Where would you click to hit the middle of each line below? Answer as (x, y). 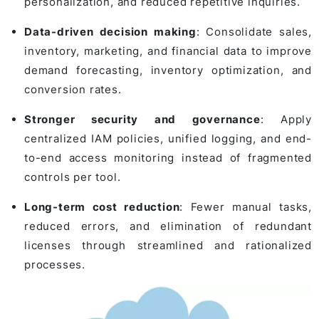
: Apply (286, 120)
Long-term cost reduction (102, 207)
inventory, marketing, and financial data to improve (168, 51)
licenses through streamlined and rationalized (168, 246)
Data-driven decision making (110, 32)
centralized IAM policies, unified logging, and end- (168, 139)
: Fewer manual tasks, (246, 207)
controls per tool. (73, 177)
